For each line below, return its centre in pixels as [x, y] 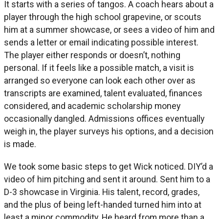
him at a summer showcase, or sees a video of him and [109, 29]
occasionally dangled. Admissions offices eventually [104, 118]
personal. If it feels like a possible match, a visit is [99, 67]
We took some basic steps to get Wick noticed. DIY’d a [109, 166]
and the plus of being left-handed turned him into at [103, 204]
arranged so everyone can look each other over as [100, 80]
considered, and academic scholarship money [92, 106]
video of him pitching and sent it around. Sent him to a [107, 179]
